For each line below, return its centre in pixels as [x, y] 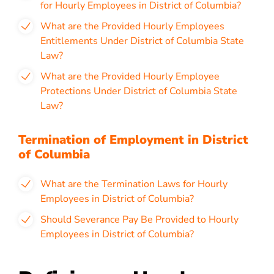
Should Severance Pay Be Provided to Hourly [139, 220]
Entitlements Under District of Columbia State [142, 41]
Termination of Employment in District [133, 140]
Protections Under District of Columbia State [139, 91]
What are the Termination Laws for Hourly [134, 184]
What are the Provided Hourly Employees [132, 26]
